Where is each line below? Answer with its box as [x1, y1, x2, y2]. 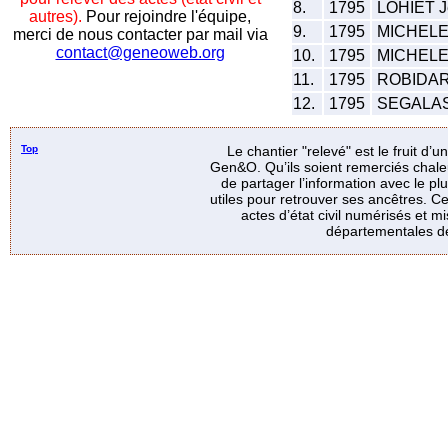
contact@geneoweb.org [55, 44, 225, 61]
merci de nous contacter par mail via [12, 26, 268, 43]
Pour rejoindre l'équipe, [82, 8, 251, 25]
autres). [29, 8, 82, 25]
